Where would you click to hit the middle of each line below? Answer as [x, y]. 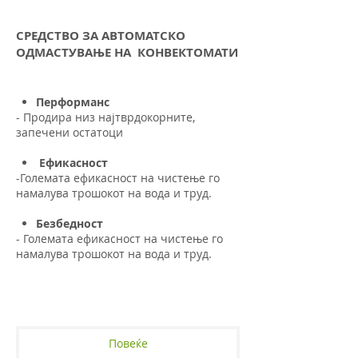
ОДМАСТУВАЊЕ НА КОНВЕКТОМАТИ [127, 53]
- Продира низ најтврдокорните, [105, 117]
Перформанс [73, 102]
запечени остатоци [70, 133]
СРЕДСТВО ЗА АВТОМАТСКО [101, 36]
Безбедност [70, 224]
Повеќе [128, 343]
